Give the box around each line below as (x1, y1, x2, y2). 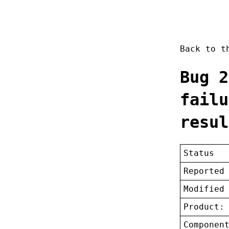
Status (184, 148, 215, 158)
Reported (184, 166, 225, 176)
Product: (184, 202, 225, 212)
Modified (184, 184, 225, 194)
